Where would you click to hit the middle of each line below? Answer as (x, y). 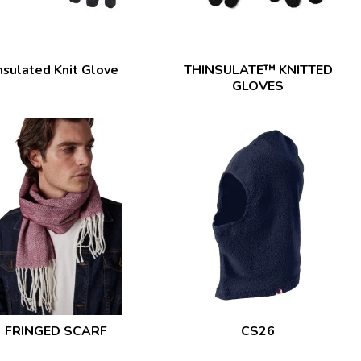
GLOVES (258, 86)
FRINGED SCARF (56, 332)
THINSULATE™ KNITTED (258, 70)
